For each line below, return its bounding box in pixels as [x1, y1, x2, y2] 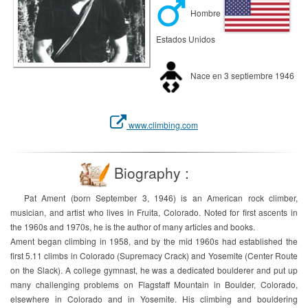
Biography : [110, 162, 189, 183]
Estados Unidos [154, 33, 215, 45]
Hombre [188, 7, 225, 19]
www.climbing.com [126, 119, 198, 131]
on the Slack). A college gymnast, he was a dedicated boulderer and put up [10, 264, 298, 276]
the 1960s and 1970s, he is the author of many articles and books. [10, 221, 255, 232]
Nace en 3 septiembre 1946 [188, 69, 294, 82]
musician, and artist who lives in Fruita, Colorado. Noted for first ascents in [10, 206, 298, 218]
